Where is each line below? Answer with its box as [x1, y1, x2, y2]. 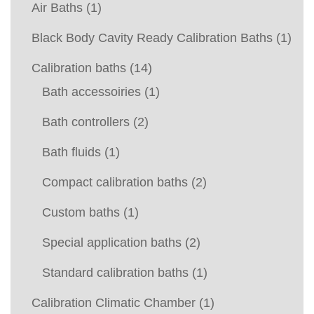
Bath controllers [42, 115, 130, 129]
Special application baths [42, 235, 182, 250]
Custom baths [42, 205, 120, 219]
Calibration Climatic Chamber [32, 296, 196, 310]
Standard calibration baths [42, 266, 189, 280]
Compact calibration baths [42, 175, 188, 189]
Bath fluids [42, 145, 101, 159]
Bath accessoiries [42, 85, 141, 99]
